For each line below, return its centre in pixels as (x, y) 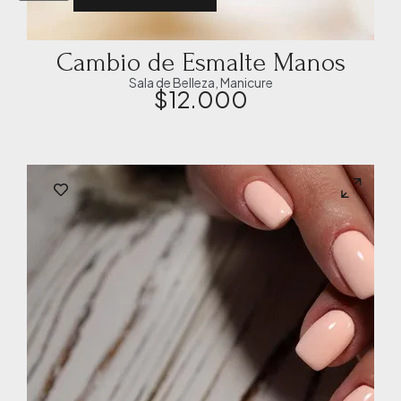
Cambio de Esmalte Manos (200, 63)
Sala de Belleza (171, 83)
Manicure (246, 83)
